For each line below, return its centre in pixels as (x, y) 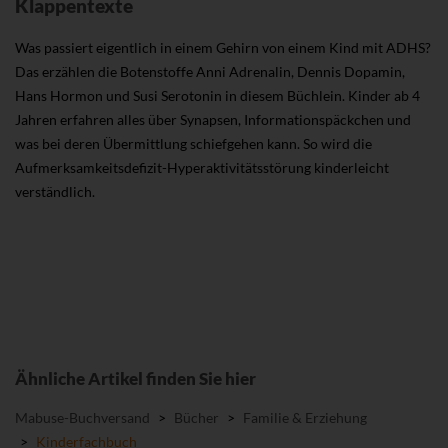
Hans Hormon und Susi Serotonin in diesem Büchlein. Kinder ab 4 (217, 96)
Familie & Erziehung (305, 418)
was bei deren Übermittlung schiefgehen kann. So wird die (193, 144)
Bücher (196, 418)
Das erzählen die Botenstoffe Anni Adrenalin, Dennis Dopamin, (210, 72)
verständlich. (55, 192)
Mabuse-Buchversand (82, 418)
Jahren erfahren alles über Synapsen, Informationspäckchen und (213, 120)
